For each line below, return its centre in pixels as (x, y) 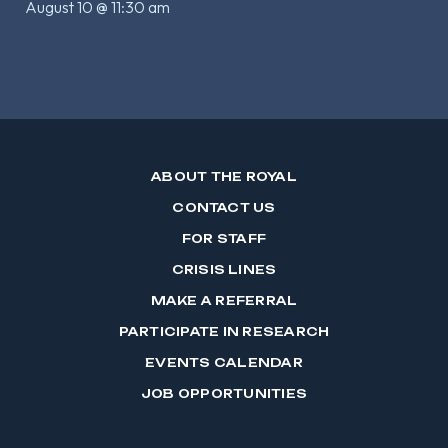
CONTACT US (224, 208)
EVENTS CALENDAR (224, 363)
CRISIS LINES (224, 270)
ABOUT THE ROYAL (224, 177)
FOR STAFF (224, 239)
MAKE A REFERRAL (224, 301)
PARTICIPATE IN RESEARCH (224, 332)
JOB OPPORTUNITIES (224, 394)
